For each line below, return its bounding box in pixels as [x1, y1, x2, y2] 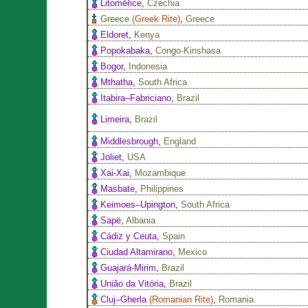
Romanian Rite [152, 294, 211, 305]
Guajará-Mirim [100, 262, 157, 273]
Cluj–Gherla [100, 294, 147, 305]
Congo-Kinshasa [155, 45, 221, 56]
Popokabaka [100, 45, 151, 56]
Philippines [140, 183, 184, 194]
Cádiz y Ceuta [100, 230, 157, 241]
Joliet [100, 151, 122, 162]
